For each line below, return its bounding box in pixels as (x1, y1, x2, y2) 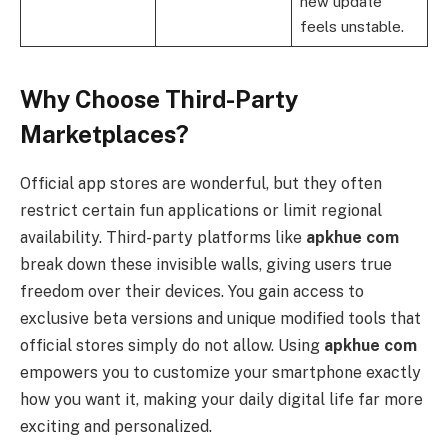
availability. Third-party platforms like (20, 228, 306, 248)
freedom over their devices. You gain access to (20, 282, 364, 302)
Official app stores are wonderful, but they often (20, 174, 382, 194)
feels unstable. (299, 18, 404, 36)
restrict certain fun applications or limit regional (20, 201, 382, 221)
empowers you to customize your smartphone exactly (20, 363, 421, 383)
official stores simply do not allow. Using (20, 336, 324, 356)
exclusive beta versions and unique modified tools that (20, 309, 421, 329)
